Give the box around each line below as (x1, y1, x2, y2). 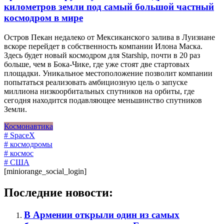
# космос (4, 149, 33, 158)
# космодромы (4, 140, 52, 149)
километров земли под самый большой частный (4, 1, 214, 12)
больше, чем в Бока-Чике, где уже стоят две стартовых (4, 60, 189, 69)
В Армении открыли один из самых (24, 209, 179, 220)
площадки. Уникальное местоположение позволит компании (4, 69, 212, 78)
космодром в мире (4, 12, 83, 23)
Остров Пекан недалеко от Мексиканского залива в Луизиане (4, 33, 215, 42)
